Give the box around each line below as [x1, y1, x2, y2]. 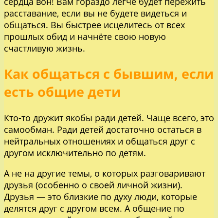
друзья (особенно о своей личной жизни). [4, 179, 182, 191]
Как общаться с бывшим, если [4, 65, 214, 83]
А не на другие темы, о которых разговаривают [4, 167, 205, 179]
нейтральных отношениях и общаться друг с [4, 135, 195, 147]
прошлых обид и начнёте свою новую [4, 30, 166, 42]
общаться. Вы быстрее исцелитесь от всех [4, 18, 185, 31]
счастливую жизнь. [4, 42, 85, 54]
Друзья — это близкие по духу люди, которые [4, 190, 197, 202]
